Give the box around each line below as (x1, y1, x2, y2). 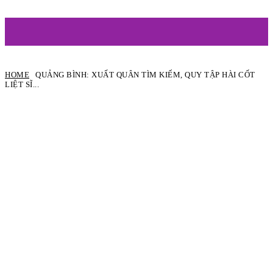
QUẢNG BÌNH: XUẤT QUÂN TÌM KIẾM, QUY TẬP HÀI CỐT (35, 70, 255, 79)
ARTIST (129, 26, 166, 38)
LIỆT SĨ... (5, 79, 39, 89)
